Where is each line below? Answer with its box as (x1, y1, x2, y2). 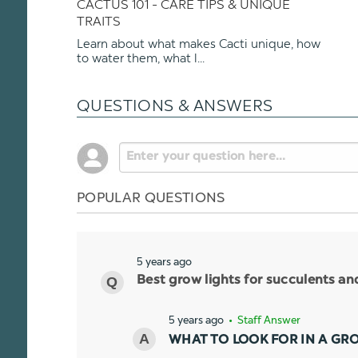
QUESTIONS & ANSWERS (77, 96, 273, 116)
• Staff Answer (226, 314, 300, 327)
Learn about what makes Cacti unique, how (77, 37, 320, 52)
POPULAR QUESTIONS (77, 189, 225, 205)
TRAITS (77, 14, 121, 30)
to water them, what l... (77, 51, 205, 66)
